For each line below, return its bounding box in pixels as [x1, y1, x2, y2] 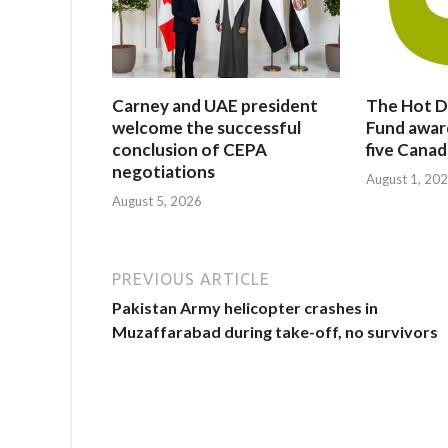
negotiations [112, 161, 215, 183]
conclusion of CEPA [112, 139, 267, 161]
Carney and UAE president [112, 95, 318, 117]
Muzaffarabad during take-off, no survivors [112, 321, 438, 341]
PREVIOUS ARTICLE [112, 269, 270, 288]
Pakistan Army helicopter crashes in [112, 297, 378, 317]
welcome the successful [112, 117, 301, 139]
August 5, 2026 [112, 192, 202, 209]
